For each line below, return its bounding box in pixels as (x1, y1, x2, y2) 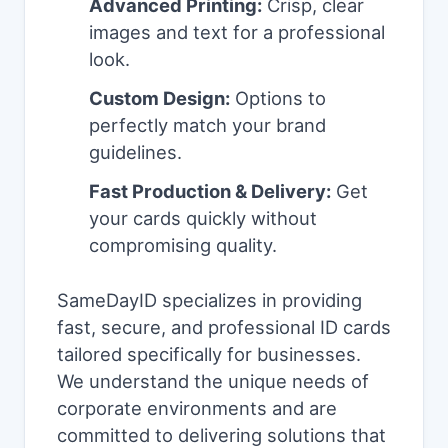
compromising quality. (89, 234, 277, 257)
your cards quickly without (89, 207, 317, 230)
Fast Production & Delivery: (89, 180, 331, 203)
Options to (230, 87, 326, 110)
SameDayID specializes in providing (57, 289, 362, 312)
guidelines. (89, 141, 182, 164)
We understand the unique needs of (57, 370, 369, 393)
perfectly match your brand (89, 114, 326, 137)
